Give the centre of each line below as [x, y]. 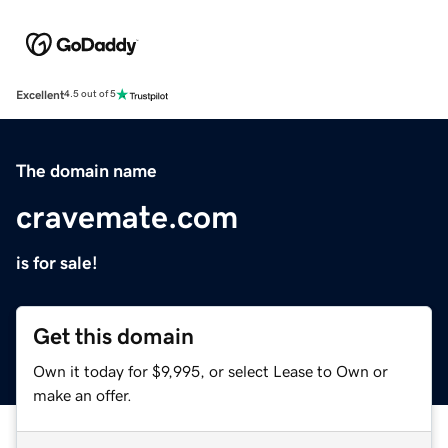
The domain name [86, 170]
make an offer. [82, 394]
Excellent [40, 94]
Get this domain [113, 336]
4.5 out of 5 [90, 94]
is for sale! [57, 262]
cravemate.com [127, 216]
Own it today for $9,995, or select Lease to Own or [210, 370]
